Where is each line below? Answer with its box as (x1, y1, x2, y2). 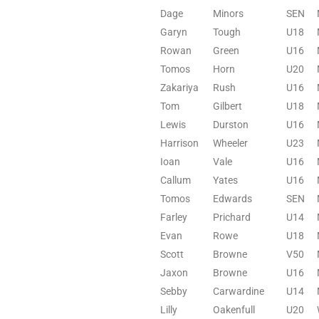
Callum (160, 174, 191, 186)
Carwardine (213, 285, 264, 297)
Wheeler (213, 137, 248, 149)
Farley (160, 211, 187, 223)
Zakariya (160, 81, 199, 93)
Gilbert (213, 100, 242, 112)
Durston (213, 118, 249, 130)
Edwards (213, 192, 252, 204)
